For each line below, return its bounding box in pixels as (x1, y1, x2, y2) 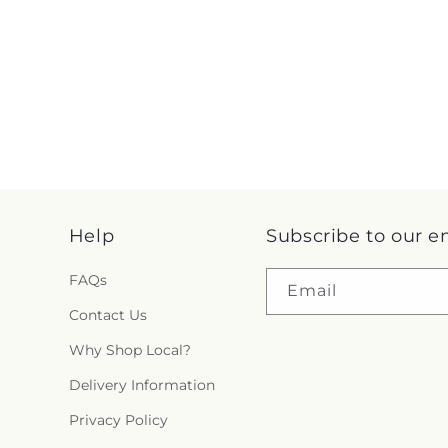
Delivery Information (68, 376, 215, 395)
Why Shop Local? (68, 341, 191, 360)
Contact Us (68, 306, 147, 325)
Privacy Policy (68, 411, 168, 430)
